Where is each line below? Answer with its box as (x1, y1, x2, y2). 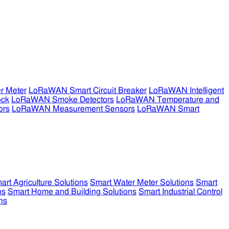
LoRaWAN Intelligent (149, 86, 224, 95)
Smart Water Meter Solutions (90, 178, 194, 187)
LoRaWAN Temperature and (116, 96, 219, 104)
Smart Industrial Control (139, 188, 222, 196)
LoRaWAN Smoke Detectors (11, 96, 114, 104)
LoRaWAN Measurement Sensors (12, 105, 135, 113)
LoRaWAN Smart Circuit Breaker (29, 86, 147, 95)
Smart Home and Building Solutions (8, 188, 136, 196)
